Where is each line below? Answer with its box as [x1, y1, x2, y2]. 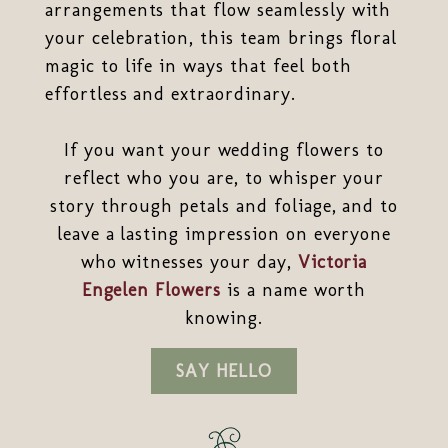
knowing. [185, 306, 263, 329]
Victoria [297, 250, 368, 273]
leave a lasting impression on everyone [56, 222, 392, 245]
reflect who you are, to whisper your [63, 166, 385, 189]
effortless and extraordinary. [44, 82, 296, 105]
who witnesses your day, [80, 250, 298, 273]
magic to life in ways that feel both [44, 54, 352, 77]
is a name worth [221, 278, 367, 301]
